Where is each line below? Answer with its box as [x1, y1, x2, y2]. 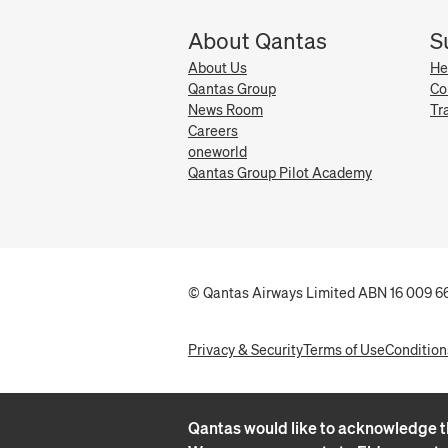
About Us [188, 60, 247, 77]
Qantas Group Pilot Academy [188, 165, 372, 182]
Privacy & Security [188, 342, 303, 359]
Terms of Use [303, 342, 385, 359]
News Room [188, 102, 263, 119]
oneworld [188, 144, 247, 161]
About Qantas [188, 28, 327, 55]
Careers [188, 123, 238, 140]
